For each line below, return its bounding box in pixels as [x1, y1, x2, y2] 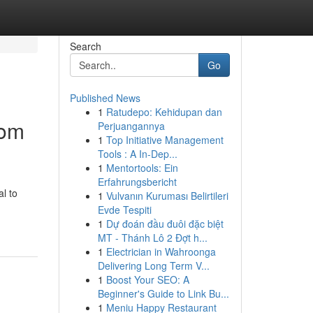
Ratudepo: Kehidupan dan [105, 105, 222, 119]
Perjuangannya [97, 119, 165, 133]
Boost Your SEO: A [105, 272, 189, 286]
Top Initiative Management [105, 133, 224, 147]
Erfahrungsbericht [97, 175, 177, 189]
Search [69, 39, 101, 53]
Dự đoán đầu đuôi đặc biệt [105, 217, 224, 231]
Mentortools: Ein [105, 161, 178, 175]
